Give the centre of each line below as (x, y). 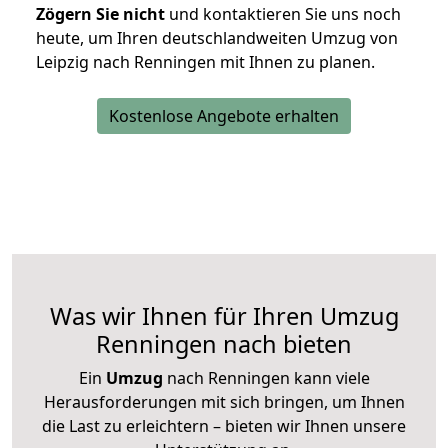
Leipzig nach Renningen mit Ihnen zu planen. (205, 62)
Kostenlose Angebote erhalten (224, 116)
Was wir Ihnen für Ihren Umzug (224, 316)
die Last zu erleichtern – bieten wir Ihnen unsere (224, 426)
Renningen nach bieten (224, 344)
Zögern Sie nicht (100, 14)
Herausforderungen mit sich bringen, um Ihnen (224, 402)
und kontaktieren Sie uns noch (283, 14)
